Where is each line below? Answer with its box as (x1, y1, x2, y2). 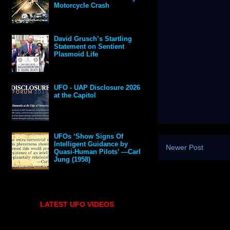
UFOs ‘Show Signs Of (54, 132, 124, 141)
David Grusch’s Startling (54, 35, 132, 43)
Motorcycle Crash (54, 2, 110, 10)
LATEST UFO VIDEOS (40, 200, 114, 209)
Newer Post (166, 143, 203, 152)
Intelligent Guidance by (54, 140, 128, 148)
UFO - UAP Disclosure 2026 (54, 84, 141, 92)
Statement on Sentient (54, 43, 125, 51)
